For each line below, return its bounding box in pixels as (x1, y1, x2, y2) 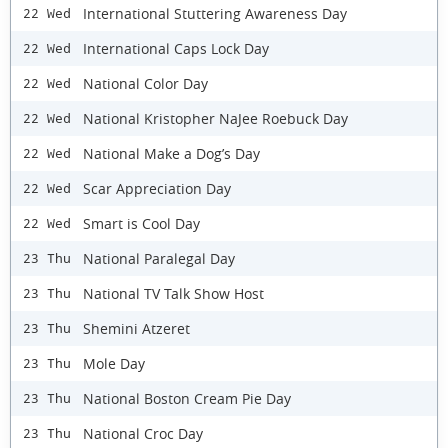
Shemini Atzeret (83, 318, 190, 338)
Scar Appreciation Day (83, 178, 231, 198)
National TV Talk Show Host (83, 283, 264, 303)
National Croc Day (83, 423, 203, 443)
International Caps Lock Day (83, 38, 269, 58)
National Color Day (83, 73, 208, 93)
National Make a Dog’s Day (83, 143, 260, 163)
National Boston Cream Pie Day (83, 388, 291, 408)
